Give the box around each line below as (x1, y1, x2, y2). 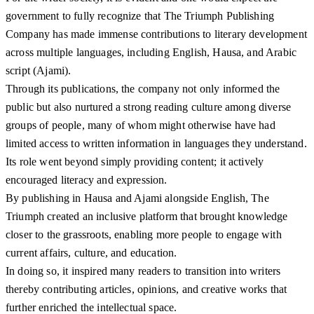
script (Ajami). (6, 64, 71, 77)
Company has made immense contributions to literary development (6, 28, 307, 41)
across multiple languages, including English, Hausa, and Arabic (6, 46, 297, 59)
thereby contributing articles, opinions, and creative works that (6, 283, 287, 296)
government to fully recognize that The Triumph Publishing (6, 10, 275, 22)
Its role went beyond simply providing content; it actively (6, 156, 264, 168)
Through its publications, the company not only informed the (6, 83, 280, 95)
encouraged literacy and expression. (6, 174, 168, 186)
